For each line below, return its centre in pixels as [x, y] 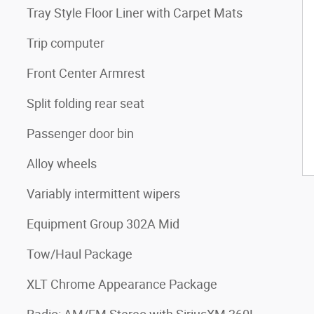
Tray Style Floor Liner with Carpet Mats [135, 13]
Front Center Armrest [86, 73]
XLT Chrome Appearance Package [122, 284]
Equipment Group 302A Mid [103, 224]
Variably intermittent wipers [103, 193]
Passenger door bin [80, 133]
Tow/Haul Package [80, 254]
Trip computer [66, 43]
